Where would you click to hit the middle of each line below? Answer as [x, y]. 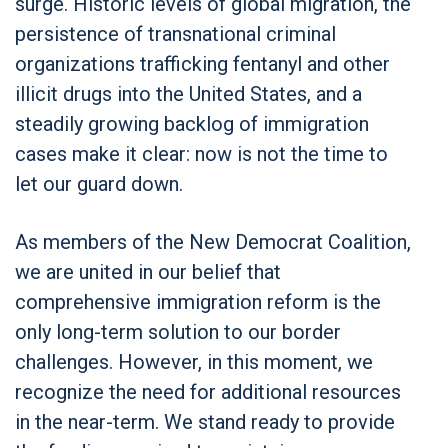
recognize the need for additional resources [208, 391]
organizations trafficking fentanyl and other [202, 63]
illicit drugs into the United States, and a [188, 93]
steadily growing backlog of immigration [192, 123]
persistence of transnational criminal [175, 33]
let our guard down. [99, 183]
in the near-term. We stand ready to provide [205, 421]
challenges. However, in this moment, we [194, 361]
